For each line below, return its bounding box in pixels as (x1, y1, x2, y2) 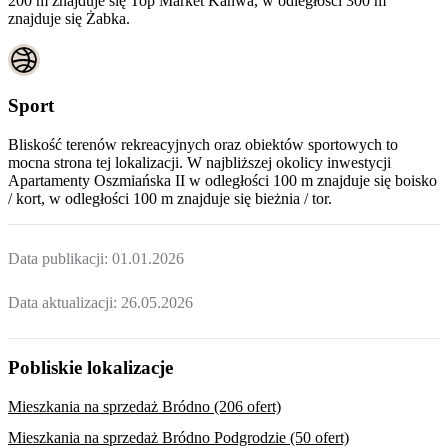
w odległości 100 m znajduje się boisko (189, 171, 437, 189)
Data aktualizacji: (8, 293, 121, 311)
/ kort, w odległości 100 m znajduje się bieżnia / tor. (8, 189, 332, 207)
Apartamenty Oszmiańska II (8, 171, 185, 189)
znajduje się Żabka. (8, 10, 130, 28)
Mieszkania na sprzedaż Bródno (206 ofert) (8, 398, 281, 416)
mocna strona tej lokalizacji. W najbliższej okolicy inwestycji (8, 153, 391, 171)
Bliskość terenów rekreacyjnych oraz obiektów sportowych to (8, 135, 398, 153)
